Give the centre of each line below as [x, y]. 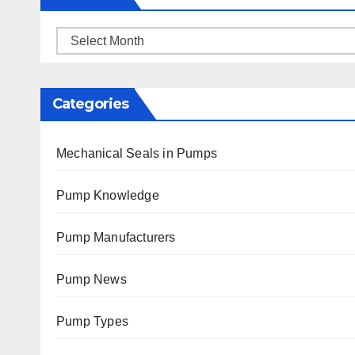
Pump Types [92, 322]
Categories [90, 104]
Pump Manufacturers [116, 238]
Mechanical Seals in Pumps [137, 154]
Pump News [92, 280]
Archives [80, 38]
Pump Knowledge [108, 196]
